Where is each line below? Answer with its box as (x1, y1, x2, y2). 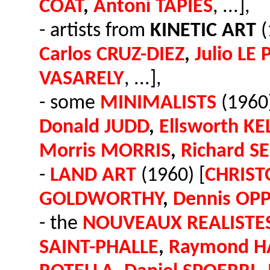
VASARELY (39, 69, 124, 89)
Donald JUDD (39, 118, 149, 137)
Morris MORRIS (39, 142, 171, 162)
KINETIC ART (150, 21, 256, 41)
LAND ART (50, 166, 136, 186)
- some (39, 93, 100, 113)
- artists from (39, 21, 150, 41)
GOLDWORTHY (39, 190, 163, 210)
